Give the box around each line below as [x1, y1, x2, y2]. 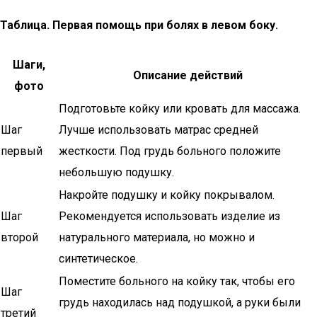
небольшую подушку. [59, 166, 174, 179]
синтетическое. [59, 252, 138, 265]
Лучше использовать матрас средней [59, 123, 258, 137]
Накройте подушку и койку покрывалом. [59, 188, 275, 202]
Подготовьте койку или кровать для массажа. [59, 102, 301, 115]
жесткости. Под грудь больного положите [59, 144, 281, 158]
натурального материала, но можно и [59, 231, 255, 244]
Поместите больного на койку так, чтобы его [59, 275, 295, 288]
